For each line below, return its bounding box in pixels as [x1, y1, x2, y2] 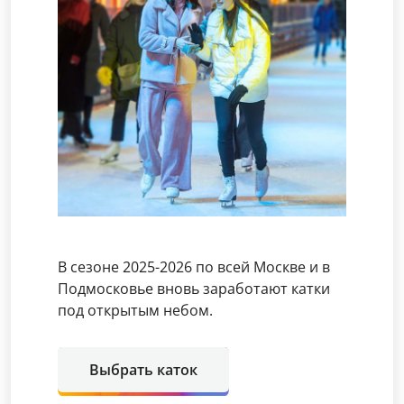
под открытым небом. [58, 300, 213, 320]
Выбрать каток [89, 360, 197, 380]
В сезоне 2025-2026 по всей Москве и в [58, 257, 330, 277]
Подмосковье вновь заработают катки [58, 279, 330, 298]
